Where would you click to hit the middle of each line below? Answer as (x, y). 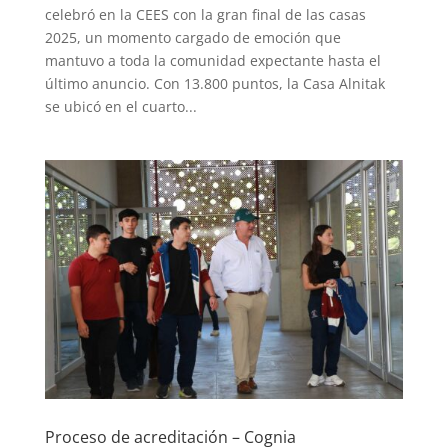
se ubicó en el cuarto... (120, 106)
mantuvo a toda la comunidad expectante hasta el (212, 60)
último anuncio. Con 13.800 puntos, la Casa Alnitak (214, 83)
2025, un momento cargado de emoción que (192, 37)
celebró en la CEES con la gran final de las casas (205, 14)
